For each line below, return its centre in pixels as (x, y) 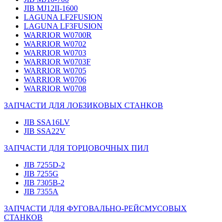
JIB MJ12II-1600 (51, 8)
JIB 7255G (41, 174)
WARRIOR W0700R (58, 35)
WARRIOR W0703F (57, 62)
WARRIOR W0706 (55, 80)
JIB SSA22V (45, 131)
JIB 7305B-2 (44, 183)
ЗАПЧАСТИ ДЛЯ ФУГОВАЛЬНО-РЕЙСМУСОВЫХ (95, 209)
